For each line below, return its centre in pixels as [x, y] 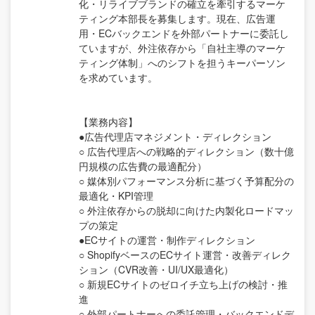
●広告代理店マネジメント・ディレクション [175, 136]
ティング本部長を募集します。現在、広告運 [177, 18]
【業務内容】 [108, 121]
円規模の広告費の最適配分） [143, 166]
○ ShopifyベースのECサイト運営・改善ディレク [185, 254]
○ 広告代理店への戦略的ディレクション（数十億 [186, 151]
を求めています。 [118, 77]
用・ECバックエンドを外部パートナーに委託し [184, 33]
